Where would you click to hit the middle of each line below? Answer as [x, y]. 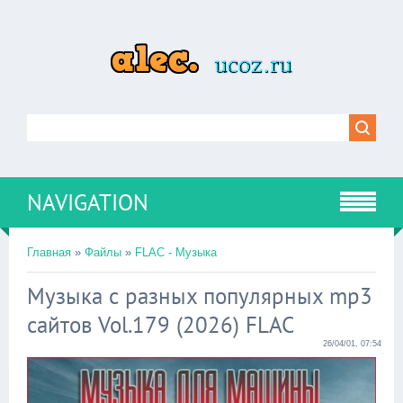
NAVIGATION [88, 202]
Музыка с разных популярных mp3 [200, 296]
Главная [49, 252]
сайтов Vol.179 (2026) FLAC [161, 325]
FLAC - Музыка [176, 252]
